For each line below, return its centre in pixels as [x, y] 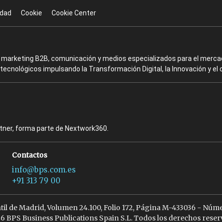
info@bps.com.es [44, 170]
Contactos [30, 155]
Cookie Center [74, 13]
